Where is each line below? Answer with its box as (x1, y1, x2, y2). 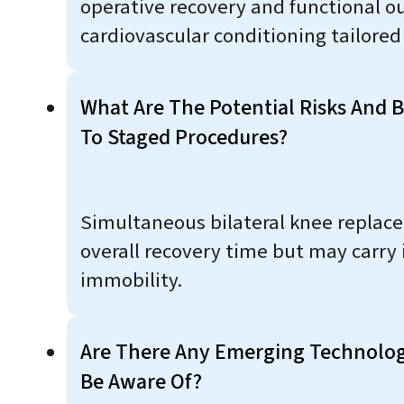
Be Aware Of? (79, 365, 202, 398)
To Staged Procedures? (79, 122, 288, 154)
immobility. (79, 265, 182, 295)
